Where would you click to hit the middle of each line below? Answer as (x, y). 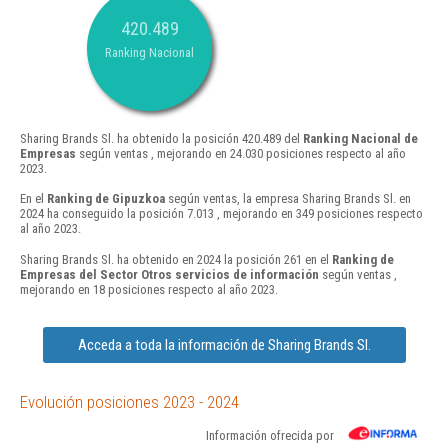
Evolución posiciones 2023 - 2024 (129, 401)
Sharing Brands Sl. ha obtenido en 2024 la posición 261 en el (176, 259)
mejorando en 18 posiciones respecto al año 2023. (149, 289)
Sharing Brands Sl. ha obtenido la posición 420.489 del (161, 139)
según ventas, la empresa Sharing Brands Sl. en (288, 199)
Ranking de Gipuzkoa (106, 199)
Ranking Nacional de (360, 139)
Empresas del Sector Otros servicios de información (169, 274)
